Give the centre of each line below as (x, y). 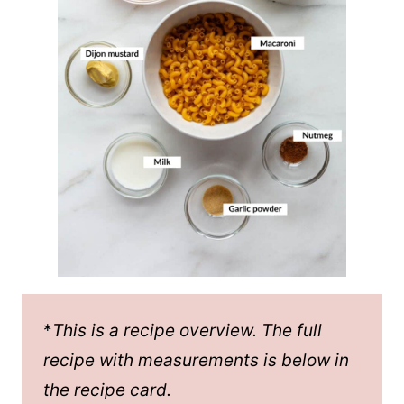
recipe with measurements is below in (196, 360)
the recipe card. (107, 390)
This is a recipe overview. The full (187, 331)
